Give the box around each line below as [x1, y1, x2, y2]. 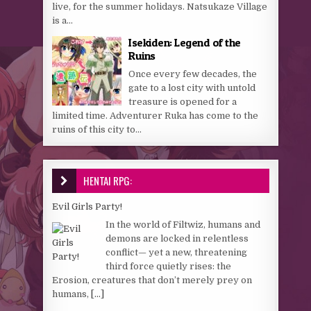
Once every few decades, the [128, 69, 258, 79]
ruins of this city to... [52, 124, 142, 135]
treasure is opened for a [128, 96, 237, 107]
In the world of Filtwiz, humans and [106, 219, 261, 230]
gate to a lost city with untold [128, 83, 256, 93]
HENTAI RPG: [83, 173, 133, 188]
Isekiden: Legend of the [128, 35, 241, 49]
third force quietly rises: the [106, 260, 232, 271]
